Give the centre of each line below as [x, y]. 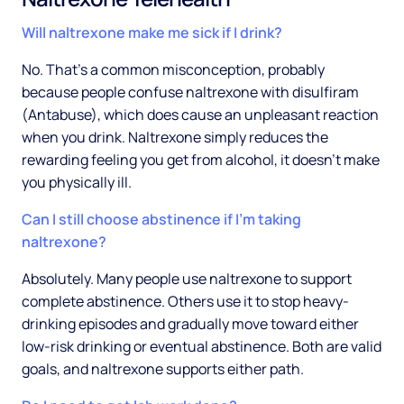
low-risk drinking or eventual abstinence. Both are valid [202, 347]
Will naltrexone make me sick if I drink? [152, 33]
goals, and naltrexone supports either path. [163, 369]
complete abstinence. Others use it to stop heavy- [185, 302]
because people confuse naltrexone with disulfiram [190, 92]
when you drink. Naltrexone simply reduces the [175, 138]
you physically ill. [77, 183]
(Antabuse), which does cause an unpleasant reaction [200, 115]
